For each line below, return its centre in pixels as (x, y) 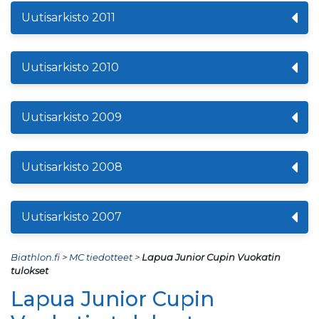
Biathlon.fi (35, 257)
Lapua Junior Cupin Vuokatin (211, 257)
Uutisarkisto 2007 (72, 216)
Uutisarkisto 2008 (72, 167)
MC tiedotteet (101, 257)
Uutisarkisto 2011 (68, 17)
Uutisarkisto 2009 (72, 117)
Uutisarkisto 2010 (70, 67)
